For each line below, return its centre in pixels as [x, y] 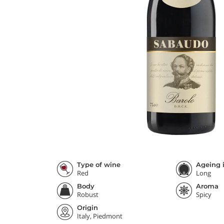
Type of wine [99, 164]
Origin [87, 207]
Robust [88, 194]
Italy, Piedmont [100, 216]
